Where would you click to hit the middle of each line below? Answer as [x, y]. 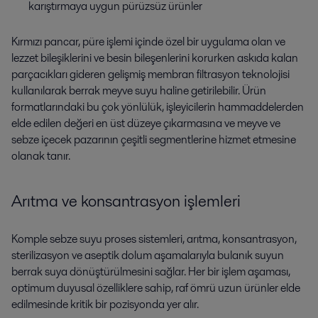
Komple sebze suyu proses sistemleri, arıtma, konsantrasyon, [154, 239]
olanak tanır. [41, 155]
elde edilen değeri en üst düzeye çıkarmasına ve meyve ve [146, 123]
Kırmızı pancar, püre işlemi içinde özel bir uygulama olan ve [148, 41]
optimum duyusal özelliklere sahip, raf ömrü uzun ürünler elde [156, 288]
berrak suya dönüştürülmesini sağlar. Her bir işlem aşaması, [151, 272]
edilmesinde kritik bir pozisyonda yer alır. [105, 305]
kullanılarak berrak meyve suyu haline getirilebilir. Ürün [139, 90]
